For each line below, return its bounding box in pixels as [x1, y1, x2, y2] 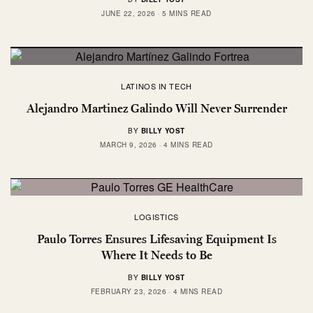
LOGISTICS [134, 211, 179, 223]
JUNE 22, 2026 [101, 8, 156, 18]
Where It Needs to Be [101, 248, 212, 263]
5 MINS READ [162, 8, 212, 18]
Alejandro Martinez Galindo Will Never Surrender [26, 101, 287, 115]
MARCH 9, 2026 [100, 139, 157, 150]
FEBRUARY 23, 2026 [90, 286, 167, 297]
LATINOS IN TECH [121, 80, 192, 92]
